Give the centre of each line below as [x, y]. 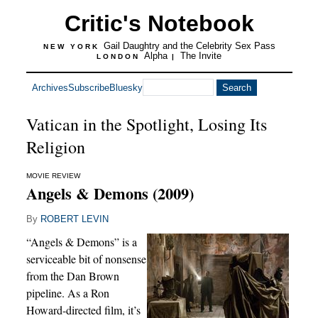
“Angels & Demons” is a [81, 242]
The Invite [201, 56]
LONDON [120, 56]
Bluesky [126, 87]
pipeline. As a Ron [67, 293]
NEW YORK [73, 46]
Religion [55, 147]
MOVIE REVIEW [53, 176]
